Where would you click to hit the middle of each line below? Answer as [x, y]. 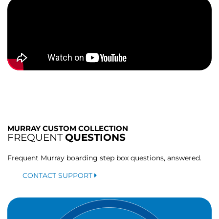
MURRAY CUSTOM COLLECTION [68, 129]
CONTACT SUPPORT [58, 176]
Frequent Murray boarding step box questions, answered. [104, 158]
